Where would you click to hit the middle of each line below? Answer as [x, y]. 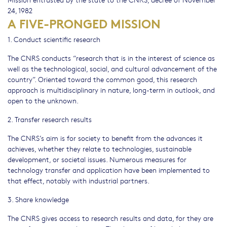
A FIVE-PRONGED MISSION [84, 23]
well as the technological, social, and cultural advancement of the [112, 68]
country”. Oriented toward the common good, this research [102, 79]
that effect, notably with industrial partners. [79, 180]
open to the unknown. [43, 100]
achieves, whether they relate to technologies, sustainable [100, 148]
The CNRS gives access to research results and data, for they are [110, 218]
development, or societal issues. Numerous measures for [97, 159]
